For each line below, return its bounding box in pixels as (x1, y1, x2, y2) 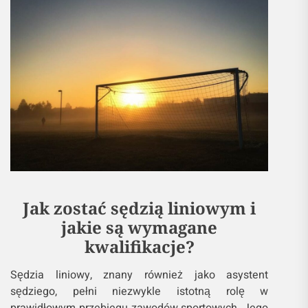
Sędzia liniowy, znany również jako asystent (10, 267, 269, 284)
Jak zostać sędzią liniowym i (23, 197, 256, 220)
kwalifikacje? (84, 235, 195, 258)
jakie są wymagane (61, 216, 218, 239)
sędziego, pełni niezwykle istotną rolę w (10, 283, 269, 300)
